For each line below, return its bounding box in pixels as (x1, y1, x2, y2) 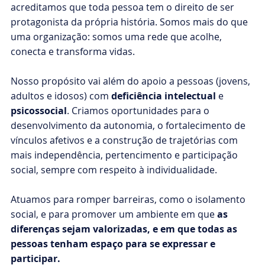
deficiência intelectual (111, 89, 216, 103)
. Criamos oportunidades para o (66, 104, 209, 118)
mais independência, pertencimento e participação (10, 148, 238, 162)
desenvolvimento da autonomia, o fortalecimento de (10, 119, 245, 132)
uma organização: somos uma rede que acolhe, (10, 30, 222, 44)
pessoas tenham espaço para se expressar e (10, 237, 215, 251)
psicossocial (10, 104, 67, 118)
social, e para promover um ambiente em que (10, 208, 215, 221)
